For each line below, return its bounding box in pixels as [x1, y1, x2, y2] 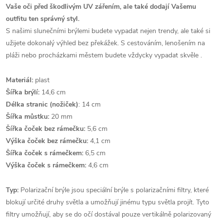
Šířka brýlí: [6, 87, 39, 97]
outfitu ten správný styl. [6, 14, 79, 23]
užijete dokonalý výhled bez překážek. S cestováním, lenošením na [6, 38, 205, 48]
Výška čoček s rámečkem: [6, 160, 86, 170]
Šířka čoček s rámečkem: [6, 148, 83, 158]
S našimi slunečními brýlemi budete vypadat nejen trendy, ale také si [6, 26, 210, 36]
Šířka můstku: [6, 111, 49, 121]
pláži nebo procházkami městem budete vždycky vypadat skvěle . [6, 50, 202, 60]
